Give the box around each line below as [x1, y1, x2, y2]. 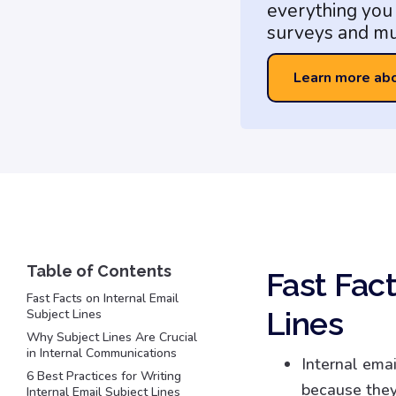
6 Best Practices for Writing [27, 368, 181, 385]
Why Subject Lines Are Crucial [27, 329, 197, 346]
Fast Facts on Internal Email [27, 290, 179, 307]
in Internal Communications [27, 345, 177, 362]
